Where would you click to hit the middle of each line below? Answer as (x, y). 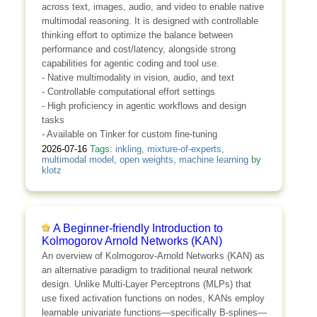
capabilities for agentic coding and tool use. (130, 63)
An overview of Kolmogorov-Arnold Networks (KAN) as (153, 256)
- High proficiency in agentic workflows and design (144, 105)
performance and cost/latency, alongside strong (138, 49)
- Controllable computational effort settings (128, 91)
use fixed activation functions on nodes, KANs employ (153, 299)
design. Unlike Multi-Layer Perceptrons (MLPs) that (146, 284)
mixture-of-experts (184, 149)
